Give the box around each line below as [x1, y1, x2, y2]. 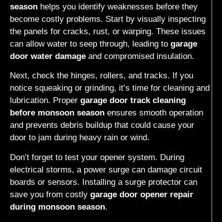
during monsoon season [10, 202, 105, 212]
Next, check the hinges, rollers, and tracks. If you [10, 71, 193, 81]
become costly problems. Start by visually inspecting [10, 14, 206, 24]
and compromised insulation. [86, 52, 194, 61]
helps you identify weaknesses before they [38, 2, 198, 12]
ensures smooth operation [105, 108, 203, 118]
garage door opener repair [90, 189, 193, 199]
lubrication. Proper [10, 96, 80, 106]
